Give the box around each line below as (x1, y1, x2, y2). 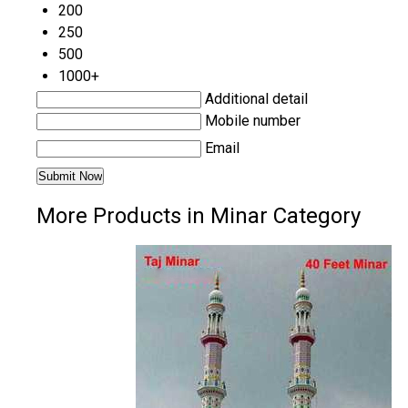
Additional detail (205, 90, 308, 108)
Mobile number (205, 112, 301, 130)
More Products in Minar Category (36, 203, 361, 229)
